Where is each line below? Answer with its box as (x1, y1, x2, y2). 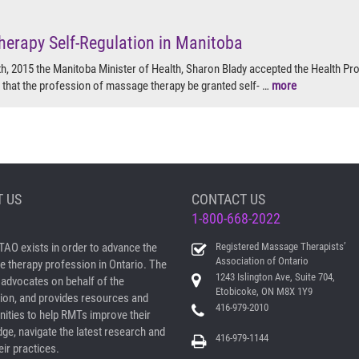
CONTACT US (192, 191, 265, 208)
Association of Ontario (216, 255, 309, 268)
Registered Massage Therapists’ (216, 240, 346, 253)
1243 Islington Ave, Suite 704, (216, 271, 335, 284)
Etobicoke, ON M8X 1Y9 (216, 285, 313, 298)
